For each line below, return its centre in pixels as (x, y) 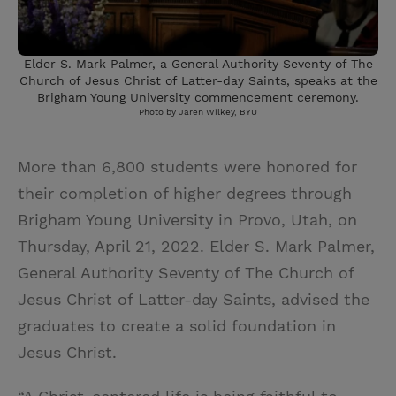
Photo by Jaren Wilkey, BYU (198, 112)
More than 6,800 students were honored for (187, 167)
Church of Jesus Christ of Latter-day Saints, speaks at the (198, 80)
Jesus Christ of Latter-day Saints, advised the (194, 299)
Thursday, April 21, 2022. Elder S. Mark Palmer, (196, 246)
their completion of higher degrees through (185, 193)
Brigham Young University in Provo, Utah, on (187, 220)
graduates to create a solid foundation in (177, 326)
